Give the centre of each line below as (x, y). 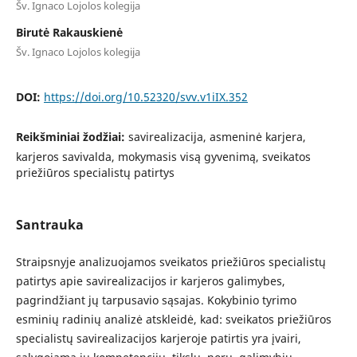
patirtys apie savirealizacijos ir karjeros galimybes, (150, 280)
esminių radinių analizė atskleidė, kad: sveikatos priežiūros (173, 319)
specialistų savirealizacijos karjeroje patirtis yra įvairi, (158, 338)
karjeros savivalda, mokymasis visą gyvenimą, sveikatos (163, 156)
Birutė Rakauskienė (69, 32)
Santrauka (49, 224)
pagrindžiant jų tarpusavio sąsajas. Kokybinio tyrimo (156, 300)
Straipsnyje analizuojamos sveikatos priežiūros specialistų (171, 261)
